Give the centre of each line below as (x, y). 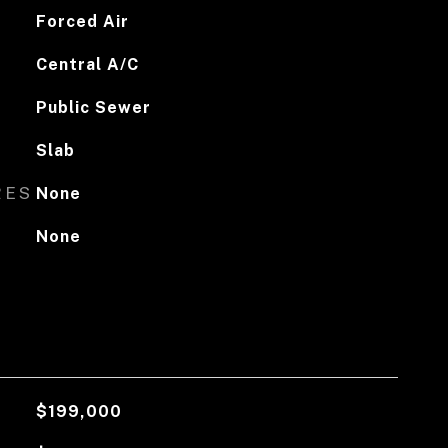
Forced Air (82, 21)
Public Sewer (93, 107)
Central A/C (87, 64)
